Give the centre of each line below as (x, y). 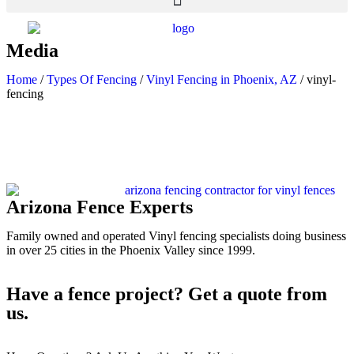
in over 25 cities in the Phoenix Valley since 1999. (131, 250)
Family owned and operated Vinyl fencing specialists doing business (176, 235)
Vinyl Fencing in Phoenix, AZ (222, 80)
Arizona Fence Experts (100, 207)
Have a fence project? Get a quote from (167, 294)
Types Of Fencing (92, 80)
